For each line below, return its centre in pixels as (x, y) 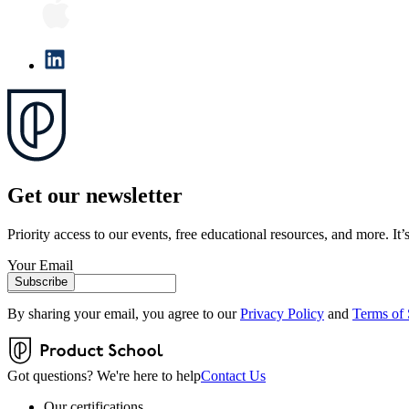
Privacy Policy (282, 313)
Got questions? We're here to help (104, 375)
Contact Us (233, 375)
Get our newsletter (95, 195)
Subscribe (41, 281)
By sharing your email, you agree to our (122, 313)
